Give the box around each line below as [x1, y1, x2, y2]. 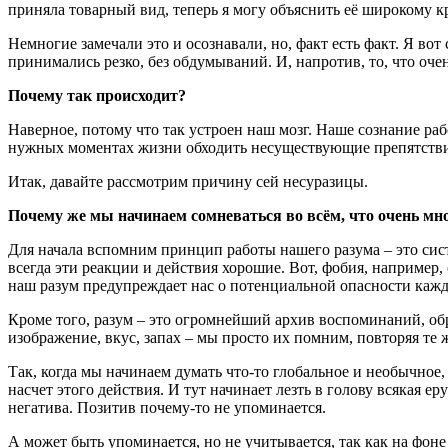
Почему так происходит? [8, 86, 186, 104]
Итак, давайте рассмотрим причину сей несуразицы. [8, 172, 368, 190]
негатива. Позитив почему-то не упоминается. [8, 398, 326, 416]
